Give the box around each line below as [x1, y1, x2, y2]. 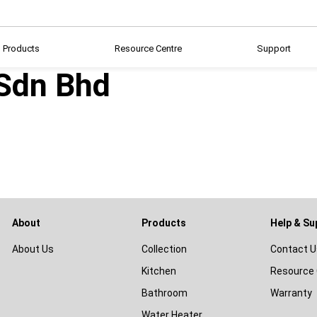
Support [257, 43, 291, 54]
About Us [12, 243, 54, 255]
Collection [141, 243, 187, 255]
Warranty [270, 287, 312, 299]
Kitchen [141, 265, 176, 277]
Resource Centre [115, 43, 182, 54]
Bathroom [141, 287, 188, 299]
